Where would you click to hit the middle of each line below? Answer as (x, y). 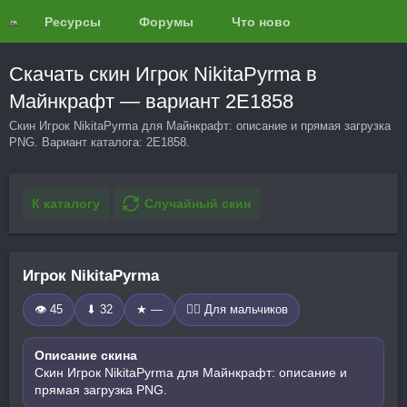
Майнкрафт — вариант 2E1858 (151, 101)
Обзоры (376, 21)
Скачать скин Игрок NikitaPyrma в (163, 74)
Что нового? (272, 21)
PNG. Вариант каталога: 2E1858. (99, 142)
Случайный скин (198, 203)
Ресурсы (73, 21)
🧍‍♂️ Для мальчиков (237, 309)
